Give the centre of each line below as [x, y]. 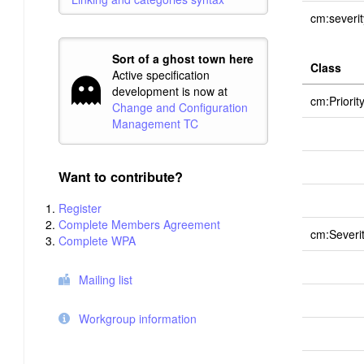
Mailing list [106, 279]
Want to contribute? [121, 177]
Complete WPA [97, 240]
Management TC [155, 124]
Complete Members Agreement [139, 224]
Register [80, 208]
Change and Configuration [180, 108]
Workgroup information [138, 318]
